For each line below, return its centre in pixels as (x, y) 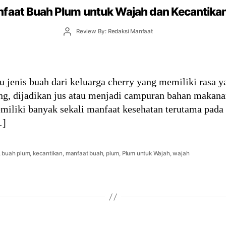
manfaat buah (84, 153)
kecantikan (48, 153)
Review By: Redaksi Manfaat (114, 32)
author (76, 40)
